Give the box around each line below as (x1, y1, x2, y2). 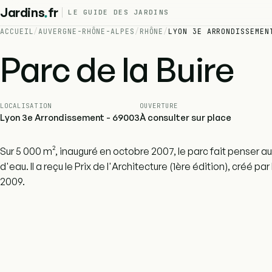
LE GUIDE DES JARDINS (68, 8, 169, 17)
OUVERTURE (140, 101, 178, 110)
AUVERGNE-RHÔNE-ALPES (38, 26, 135, 36)
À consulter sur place (140, 111, 231, 123)
